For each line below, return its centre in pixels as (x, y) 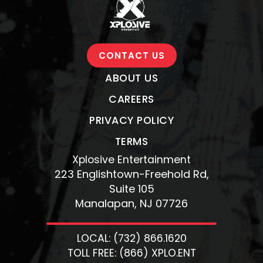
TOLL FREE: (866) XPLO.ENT (131, 253)
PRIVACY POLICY (131, 120)
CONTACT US (131, 55)
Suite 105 (131, 188)
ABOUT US (131, 78)
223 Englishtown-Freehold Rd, (131, 174)
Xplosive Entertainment (131, 159)
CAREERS (131, 99)
